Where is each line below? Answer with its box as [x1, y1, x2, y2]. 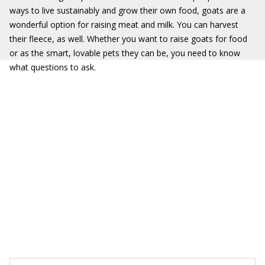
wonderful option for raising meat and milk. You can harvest [9, 19, 238, 30]
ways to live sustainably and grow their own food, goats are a [9, 5, 245, 16]
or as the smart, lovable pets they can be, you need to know [9, 47, 240, 59]
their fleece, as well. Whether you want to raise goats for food [9, 33, 247, 44]
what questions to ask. [9, 62, 96, 73]
